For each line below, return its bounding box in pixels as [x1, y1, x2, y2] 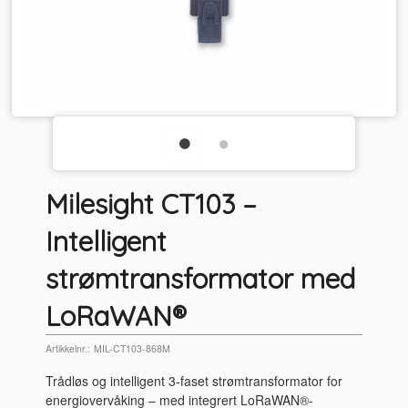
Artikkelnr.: [46, 342, 91, 356]
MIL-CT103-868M [93, 342, 170, 356]
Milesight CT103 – [46, 187, 258, 221]
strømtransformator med [46, 261, 356, 296]
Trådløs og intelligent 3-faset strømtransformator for [46, 371, 343, 390]
